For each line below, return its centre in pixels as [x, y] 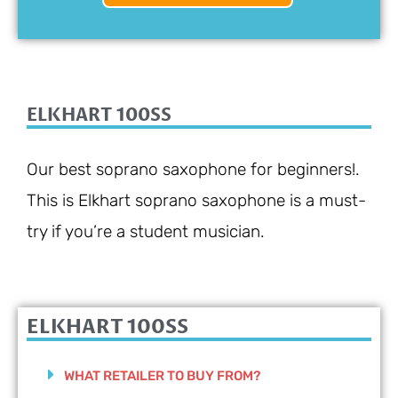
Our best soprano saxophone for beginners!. [193, 169]
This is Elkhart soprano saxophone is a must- [196, 200]
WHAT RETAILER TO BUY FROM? [162, 376]
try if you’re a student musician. [146, 231]
